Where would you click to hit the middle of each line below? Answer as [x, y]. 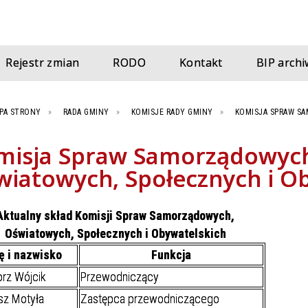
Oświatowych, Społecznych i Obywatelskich [115, 234]
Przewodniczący [120, 277]
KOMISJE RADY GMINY [172, 112]
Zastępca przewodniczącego [150, 299]
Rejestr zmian [43, 63]
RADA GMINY [86, 112]
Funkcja [171, 255]
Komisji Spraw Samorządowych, [155, 216]
